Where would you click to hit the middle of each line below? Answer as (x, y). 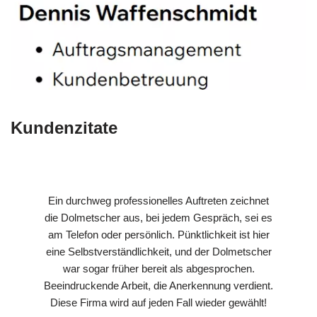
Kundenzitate (64, 127)
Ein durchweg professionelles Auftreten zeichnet (158, 200)
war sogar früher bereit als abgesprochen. (158, 268)
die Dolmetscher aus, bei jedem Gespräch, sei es (158, 217)
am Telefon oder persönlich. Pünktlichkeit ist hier (158, 234)
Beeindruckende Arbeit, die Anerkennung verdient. (158, 285)
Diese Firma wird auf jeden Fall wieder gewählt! (158, 302)
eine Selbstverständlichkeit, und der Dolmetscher (158, 251)
